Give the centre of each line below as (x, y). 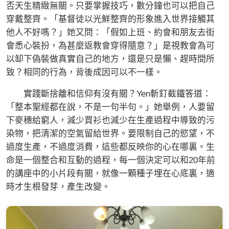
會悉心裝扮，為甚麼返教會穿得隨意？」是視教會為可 (110, 45)
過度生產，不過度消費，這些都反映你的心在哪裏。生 (110, 147)
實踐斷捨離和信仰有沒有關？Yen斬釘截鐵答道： (109, 94)
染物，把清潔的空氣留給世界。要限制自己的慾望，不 (110, 133)
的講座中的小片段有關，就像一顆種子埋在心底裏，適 (110, 173)
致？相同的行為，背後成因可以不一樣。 (84, 72)
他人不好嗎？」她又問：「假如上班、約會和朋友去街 (110, 32)
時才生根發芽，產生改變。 (58, 187)
